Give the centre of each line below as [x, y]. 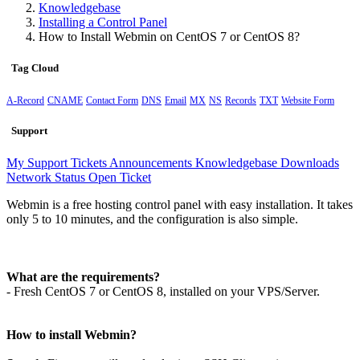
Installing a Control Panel [103, 22]
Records [241, 101]
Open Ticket [120, 177]
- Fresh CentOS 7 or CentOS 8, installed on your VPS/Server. [163, 291]
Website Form [308, 101]
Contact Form [112, 101]
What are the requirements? [83, 276]
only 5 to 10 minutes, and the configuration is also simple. [152, 219]
